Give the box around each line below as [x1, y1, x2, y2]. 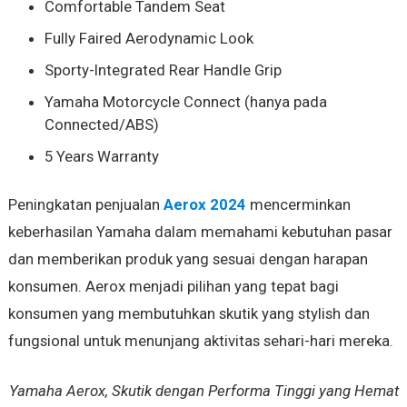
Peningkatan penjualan [7, 194, 164, 213]
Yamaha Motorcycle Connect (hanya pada [44, 92, 327, 111]
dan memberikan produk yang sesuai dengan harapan [7, 249, 368, 268]
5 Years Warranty [44, 146, 159, 165]
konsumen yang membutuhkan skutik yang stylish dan [7, 303, 370, 323]
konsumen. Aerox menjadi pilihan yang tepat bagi [7, 276, 339, 295]
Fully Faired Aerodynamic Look [44, 28, 253, 47]
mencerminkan [245, 194, 351, 213]
